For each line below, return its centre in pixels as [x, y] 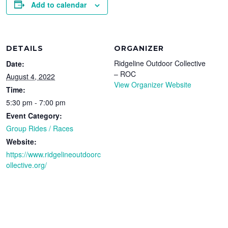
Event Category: [34, 115]
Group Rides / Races [40, 128]
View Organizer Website [153, 84]
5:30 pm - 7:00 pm [36, 102]
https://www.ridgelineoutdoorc [54, 154]
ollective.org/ [27, 165]
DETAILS [25, 48]
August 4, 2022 [31, 76]
